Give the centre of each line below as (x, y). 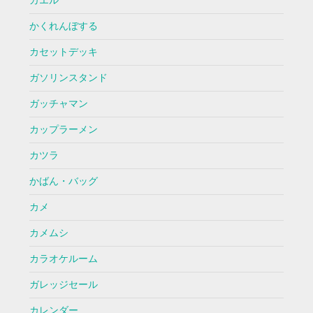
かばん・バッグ (63, 182)
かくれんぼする (63, 27)
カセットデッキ (63, 52)
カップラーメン (63, 130)
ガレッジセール (63, 285)
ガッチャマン (58, 104)
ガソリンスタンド (68, 78)
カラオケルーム (63, 259)
